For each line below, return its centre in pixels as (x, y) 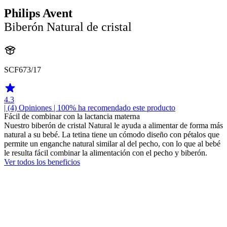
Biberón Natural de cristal (68, 27)
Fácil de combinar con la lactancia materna (72, 117)
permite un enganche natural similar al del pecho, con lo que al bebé (112, 144)
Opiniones (35, 108)
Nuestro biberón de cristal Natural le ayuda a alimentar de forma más (113, 126)
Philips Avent (38, 13)
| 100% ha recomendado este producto (113, 108)
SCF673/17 (23, 70)
